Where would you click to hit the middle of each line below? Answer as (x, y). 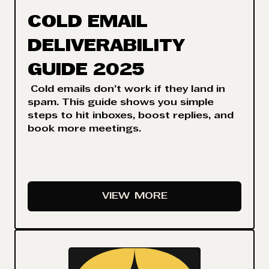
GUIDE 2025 (86, 71)
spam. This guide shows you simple (121, 103)
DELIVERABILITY (106, 47)
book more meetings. (84, 129)
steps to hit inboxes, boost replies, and (131, 116)
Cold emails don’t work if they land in (126, 90)
